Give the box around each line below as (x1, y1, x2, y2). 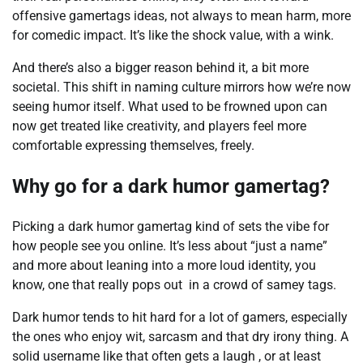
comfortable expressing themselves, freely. (12, 138, 254, 154)
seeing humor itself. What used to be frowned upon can (12, 99, 327, 115)
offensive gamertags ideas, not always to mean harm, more (12, 8, 351, 24)
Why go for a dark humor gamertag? (12, 175, 330, 199)
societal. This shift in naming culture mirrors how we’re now (12, 79, 351, 96)
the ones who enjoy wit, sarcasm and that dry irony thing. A (12, 328, 348, 344)
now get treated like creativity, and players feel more (12, 118, 306, 135)
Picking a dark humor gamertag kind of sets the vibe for (12, 218, 329, 234)
